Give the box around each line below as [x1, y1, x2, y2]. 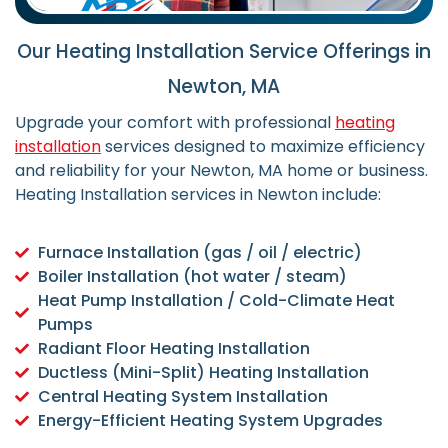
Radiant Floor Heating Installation [37, 337, 310, 361]
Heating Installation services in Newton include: [15, 182, 381, 206]
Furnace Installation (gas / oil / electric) [37, 241, 362, 265]
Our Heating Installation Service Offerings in [17, 37, 431, 65]
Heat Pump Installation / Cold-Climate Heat [37, 289, 395, 313]
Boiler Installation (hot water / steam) [37, 265, 347, 289]
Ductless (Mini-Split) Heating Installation [37, 361, 369, 385]
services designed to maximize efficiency [101, 134, 425, 158]
